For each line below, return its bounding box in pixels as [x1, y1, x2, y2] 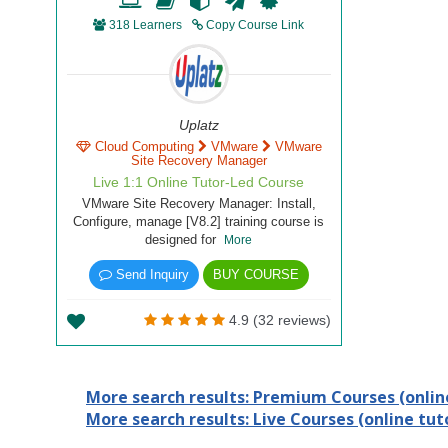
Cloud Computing [94, 139, 198, 154]
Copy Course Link [203, 18, 305, 32]
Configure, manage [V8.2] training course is [73, 214, 325, 229]
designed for [145, 232, 225, 247]
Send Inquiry [111, 267, 189, 282]
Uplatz [178, 117, 219, 133]
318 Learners [106, 18, 186, 32]
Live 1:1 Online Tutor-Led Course [93, 174, 305, 190]
